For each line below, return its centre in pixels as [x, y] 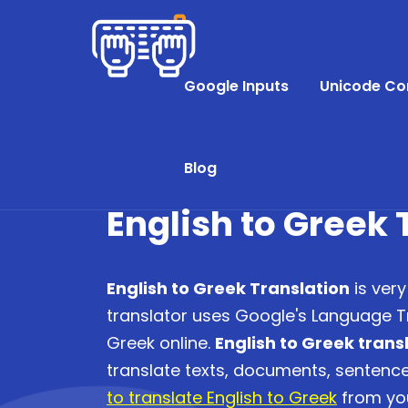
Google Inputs [236, 86]
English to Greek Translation [228, 288]
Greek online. [161, 343]
